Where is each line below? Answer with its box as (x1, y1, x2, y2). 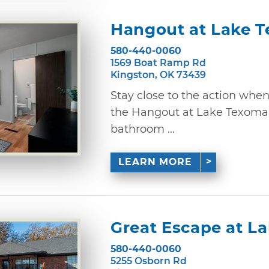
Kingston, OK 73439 (110, 68, 206, 80)
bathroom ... (110, 122, 175, 136)
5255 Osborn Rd (110, 255, 187, 267)
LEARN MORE (118, 156, 193, 168)
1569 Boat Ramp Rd (110, 56, 206, 68)
